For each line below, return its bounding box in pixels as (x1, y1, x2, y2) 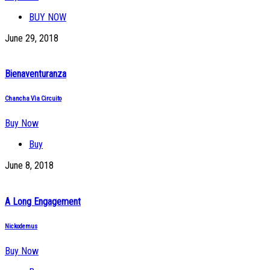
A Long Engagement (5, 195, 81, 207)
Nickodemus (5, 222, 37, 230)
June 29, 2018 (5, 33, 58, 45)
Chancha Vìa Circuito (5, 95, 61, 103)
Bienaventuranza (5, 68, 66, 80)
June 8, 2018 (5, 160, 54, 172)
